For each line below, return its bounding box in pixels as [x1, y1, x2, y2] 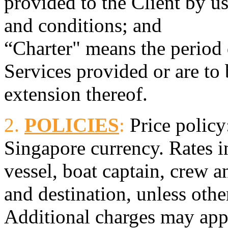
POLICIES [24, 113, 119, 136]
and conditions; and [4, 14, 162, 36]
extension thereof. [4, 82, 148, 105]
